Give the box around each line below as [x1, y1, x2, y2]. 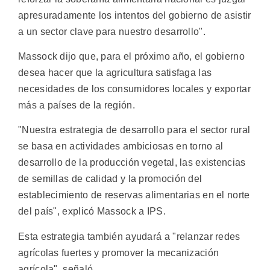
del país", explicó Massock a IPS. [18, 206, 166, 217]
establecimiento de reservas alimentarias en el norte [18, 190, 250, 201]
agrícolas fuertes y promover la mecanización [18, 247, 219, 258]
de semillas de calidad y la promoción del [18, 174, 202, 184]
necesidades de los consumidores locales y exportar [18, 83, 251, 94]
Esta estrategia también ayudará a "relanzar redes [18, 231, 240, 242]
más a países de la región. [18, 99, 135, 110]
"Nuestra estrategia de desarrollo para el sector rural [18, 125, 251, 136]
